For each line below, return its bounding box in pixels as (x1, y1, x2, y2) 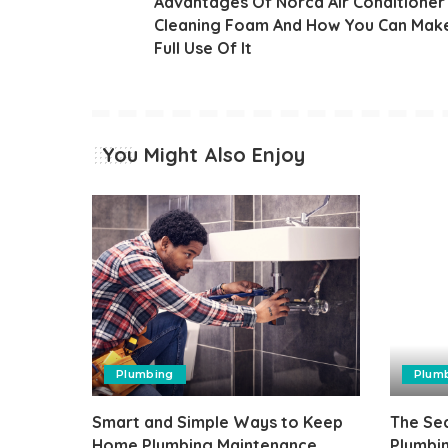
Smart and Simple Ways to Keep (92, 411, 343, 432)
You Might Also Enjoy (102, 141, 305, 167)
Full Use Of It (154, 37, 252, 58)
